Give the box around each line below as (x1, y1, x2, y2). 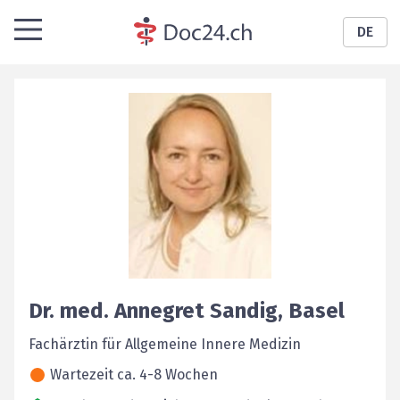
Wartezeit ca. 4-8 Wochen (50, 366, 218, 383)
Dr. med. (29, 298, 109, 323)
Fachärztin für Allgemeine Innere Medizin (29, 336, 301, 353)
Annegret (114, 298, 204, 323)
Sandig (210, 298, 278, 323)
